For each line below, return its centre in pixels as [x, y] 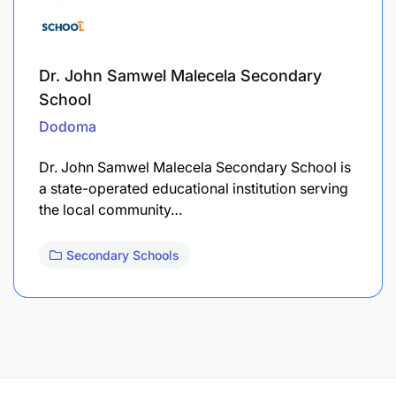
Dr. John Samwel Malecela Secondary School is [195, 167]
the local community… [110, 209]
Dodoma [68, 126]
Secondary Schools [123, 255]
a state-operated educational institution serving [194, 188]
